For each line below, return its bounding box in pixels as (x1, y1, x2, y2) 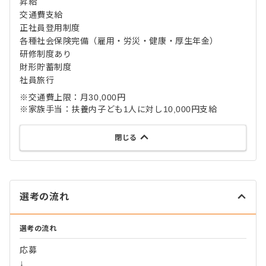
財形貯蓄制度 (20, 62, 72, 72)
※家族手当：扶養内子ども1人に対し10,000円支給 (20, 104, 217, 114)
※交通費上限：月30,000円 (20, 93, 126, 102)
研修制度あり (20, 49, 72, 59)
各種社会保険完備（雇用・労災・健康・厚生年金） (20, 36, 218, 46)
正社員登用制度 (20, 23, 80, 33)
